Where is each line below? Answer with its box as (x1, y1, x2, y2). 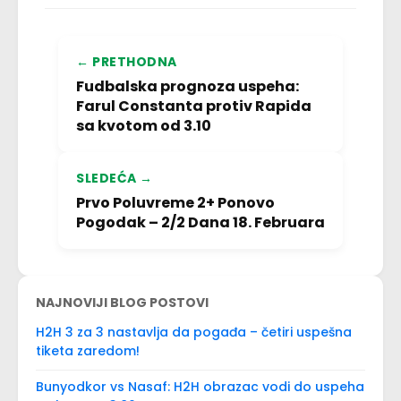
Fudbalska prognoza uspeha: (76, 76, 299, 97)
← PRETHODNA (76, 53, 177, 71)
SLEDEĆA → (76, 169, 153, 187)
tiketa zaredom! (36, 342, 140, 360)
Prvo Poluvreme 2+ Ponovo (76, 192, 275, 213)
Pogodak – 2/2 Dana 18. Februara (76, 212, 325, 233)
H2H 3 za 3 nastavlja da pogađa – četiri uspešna (36, 323, 352, 341)
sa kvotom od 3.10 (76, 115, 211, 136)
